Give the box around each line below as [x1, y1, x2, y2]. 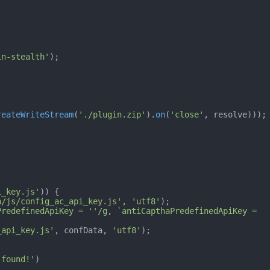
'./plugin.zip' [78, 110, 146, 120]
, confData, [54, 225, 112, 236]
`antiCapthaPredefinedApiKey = [117, 206, 257, 216]
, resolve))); [204, 110, 266, 120]
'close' [170, 110, 204, 120]
